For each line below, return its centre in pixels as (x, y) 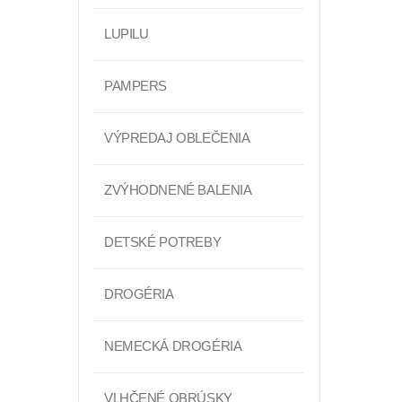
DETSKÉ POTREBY (163, 242)
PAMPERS (136, 86)
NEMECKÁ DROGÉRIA (173, 346)
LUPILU (127, 34)
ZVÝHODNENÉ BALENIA (178, 190)
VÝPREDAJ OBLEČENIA (177, 138)
